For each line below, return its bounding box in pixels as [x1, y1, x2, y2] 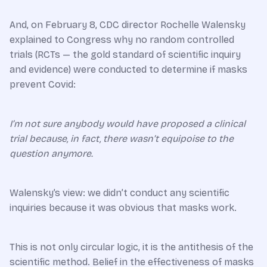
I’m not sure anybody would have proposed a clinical [10, 117, 246, 129]
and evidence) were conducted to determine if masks [10, 63, 247, 75]
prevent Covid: [10, 78, 76, 90]
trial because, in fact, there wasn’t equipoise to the [10, 132, 234, 144]
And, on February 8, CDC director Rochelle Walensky [10, 18, 246, 30]
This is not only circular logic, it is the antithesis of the [10, 241, 253, 253]
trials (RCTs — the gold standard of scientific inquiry [10, 48, 241, 60]
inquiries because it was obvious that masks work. [10, 201, 237, 213]
